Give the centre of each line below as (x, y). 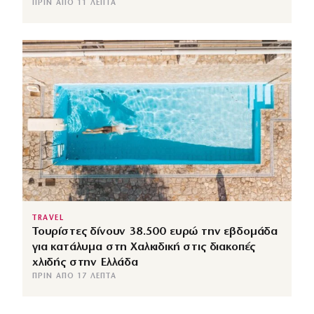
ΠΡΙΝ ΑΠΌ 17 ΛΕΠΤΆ (74, 276)
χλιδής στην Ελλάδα (85, 262)
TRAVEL (48, 218)
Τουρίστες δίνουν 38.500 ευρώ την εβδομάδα (155, 231)
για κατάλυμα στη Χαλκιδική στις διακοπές (144, 247)
